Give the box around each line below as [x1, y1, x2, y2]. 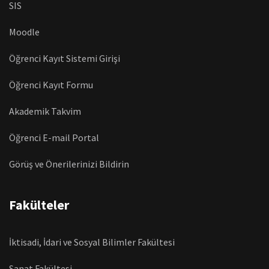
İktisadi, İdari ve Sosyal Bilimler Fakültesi [9, 235, 175, 248]
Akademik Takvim [9, 104, 81, 117]
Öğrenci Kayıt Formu [9, 78, 93, 91]
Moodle [9, 25, 40, 38]
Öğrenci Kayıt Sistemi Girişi [9, 52, 120, 64]
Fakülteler [9, 196, 69, 213]
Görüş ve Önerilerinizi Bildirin [9, 157, 129, 170]
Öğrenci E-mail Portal [9, 131, 99, 144]
